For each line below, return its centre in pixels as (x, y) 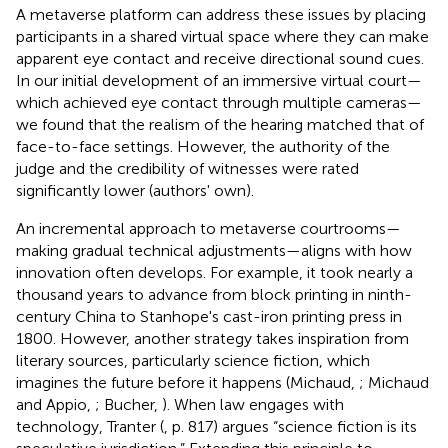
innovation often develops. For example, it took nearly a (214, 272)
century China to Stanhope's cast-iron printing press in (209, 316)
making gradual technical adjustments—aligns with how (214, 250)
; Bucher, (128, 404)
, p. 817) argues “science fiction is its (290, 426)
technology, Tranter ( (90, 426)
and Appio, (55, 404)
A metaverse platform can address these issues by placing (221, 14)
